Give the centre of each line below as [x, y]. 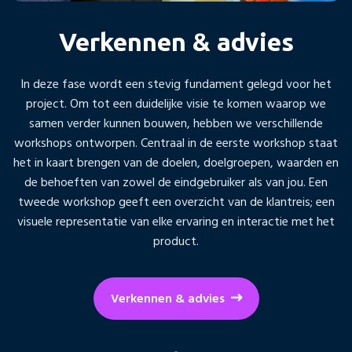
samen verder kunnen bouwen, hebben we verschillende [176, 124]
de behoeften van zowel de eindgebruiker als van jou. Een [176, 183]
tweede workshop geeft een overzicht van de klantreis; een [176, 202]
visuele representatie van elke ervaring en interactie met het [176, 222]
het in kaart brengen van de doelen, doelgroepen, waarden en [176, 163]
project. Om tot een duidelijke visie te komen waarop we [176, 104]
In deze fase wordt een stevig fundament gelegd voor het [176, 84]
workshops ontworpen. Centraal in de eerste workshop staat [176, 143]
